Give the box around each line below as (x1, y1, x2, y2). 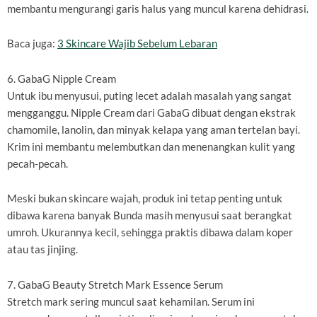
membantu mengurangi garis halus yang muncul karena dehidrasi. (7, 2, 309, 15)
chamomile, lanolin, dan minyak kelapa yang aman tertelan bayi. (7, 123, 300, 136)
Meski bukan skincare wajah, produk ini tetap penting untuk (7, 192, 282, 205)
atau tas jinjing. (7, 243, 78, 256)
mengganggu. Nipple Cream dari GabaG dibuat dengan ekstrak (7, 106, 296, 119)
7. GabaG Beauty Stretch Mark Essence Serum (7, 278, 223, 291)
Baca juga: (7, 38, 57, 50)
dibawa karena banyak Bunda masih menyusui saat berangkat (7, 209, 292, 222)
